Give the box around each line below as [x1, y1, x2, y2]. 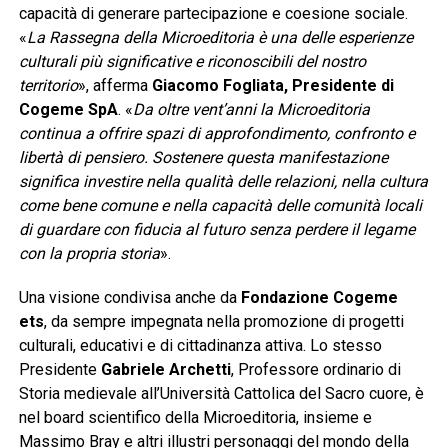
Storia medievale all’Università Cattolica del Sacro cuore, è [18, 384, 424, 404]
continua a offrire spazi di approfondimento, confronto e [18, 124, 415, 144]
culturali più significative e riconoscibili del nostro [18, 52, 366, 72]
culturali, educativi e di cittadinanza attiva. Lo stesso [18, 336, 382, 356]
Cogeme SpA [18, 100, 118, 120]
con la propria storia [18, 244, 160, 264]
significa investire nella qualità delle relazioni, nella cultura [18, 172, 428, 192]
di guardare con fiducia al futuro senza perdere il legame [18, 220, 415, 240]
